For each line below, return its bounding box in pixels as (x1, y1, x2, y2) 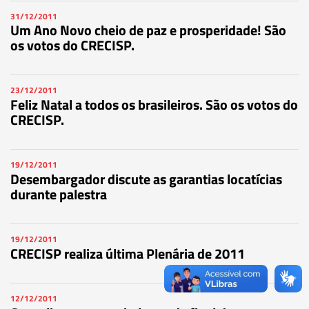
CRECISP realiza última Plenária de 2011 (10, 242, 245, 264)
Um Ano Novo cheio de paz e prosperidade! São (10, 19, 286, 41)
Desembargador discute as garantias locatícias (10, 168, 282, 190)
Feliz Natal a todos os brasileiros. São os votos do (10, 94, 298, 116)
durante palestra (10, 183, 107, 206)
